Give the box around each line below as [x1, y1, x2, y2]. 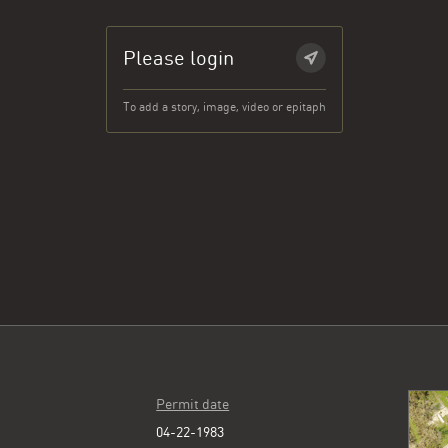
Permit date [156, 396, 230, 412]
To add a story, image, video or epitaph [122, 100, 326, 114]
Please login [122, 46, 234, 70]
